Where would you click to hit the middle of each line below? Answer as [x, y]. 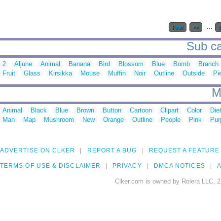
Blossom [131, 64]
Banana [79, 64]
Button [112, 110]
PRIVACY [127, 166]
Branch [208, 64]
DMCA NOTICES [179, 166]
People [171, 120]
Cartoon [141, 110]
